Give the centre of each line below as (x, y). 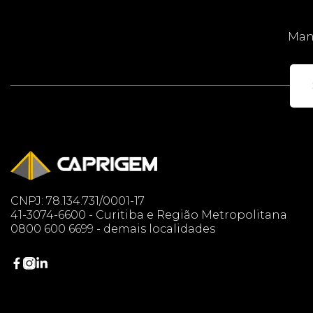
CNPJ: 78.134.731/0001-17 (78, 201)
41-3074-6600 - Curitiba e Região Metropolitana (149, 214)
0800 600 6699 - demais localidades (113, 228)
